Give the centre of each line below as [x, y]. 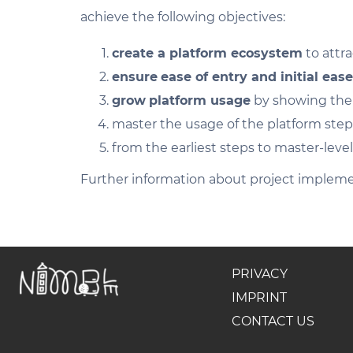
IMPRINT [259, 297]
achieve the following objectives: [183, 17]
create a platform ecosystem [207, 53]
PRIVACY [259, 274]
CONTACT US [273, 321]
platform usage [200, 100]
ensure [135, 77]
